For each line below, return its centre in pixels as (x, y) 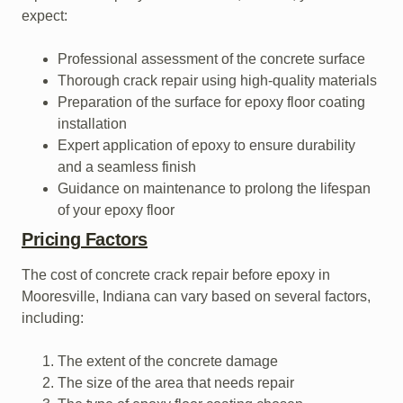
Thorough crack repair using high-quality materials (217, 80)
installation (92, 123)
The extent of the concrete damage (168, 361)
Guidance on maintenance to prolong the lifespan (214, 188)
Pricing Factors (85, 239)
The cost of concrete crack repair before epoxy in (176, 274)
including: (53, 318)
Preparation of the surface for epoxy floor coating (211, 102)
